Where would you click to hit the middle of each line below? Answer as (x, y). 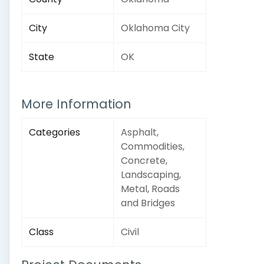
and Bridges (148, 203)
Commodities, (153, 146)
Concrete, (144, 161)
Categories (55, 132)
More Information (76, 104)
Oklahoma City (155, 28)
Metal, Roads (150, 189)
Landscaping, (151, 175)
